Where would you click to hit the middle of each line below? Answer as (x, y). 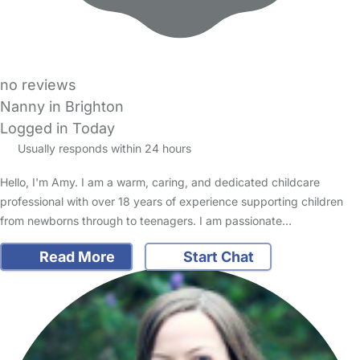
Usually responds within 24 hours (102, 148)
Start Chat (217, 256)
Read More (75, 256)
